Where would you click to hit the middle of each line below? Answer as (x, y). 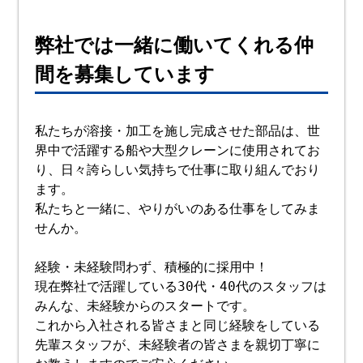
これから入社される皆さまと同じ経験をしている (178, 325)
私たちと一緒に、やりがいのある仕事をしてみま (178, 209)
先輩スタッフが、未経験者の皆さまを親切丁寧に (178, 345)
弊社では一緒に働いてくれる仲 (175, 45)
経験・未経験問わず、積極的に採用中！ (152, 267)
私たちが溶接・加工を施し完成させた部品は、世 (178, 131)
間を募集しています (125, 75)
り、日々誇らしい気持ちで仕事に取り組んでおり (178, 170)
